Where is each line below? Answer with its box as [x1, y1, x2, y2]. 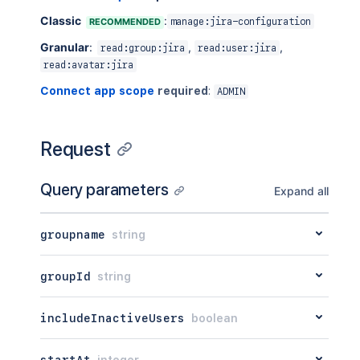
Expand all [273, 184, 329, 198]
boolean [191, 311, 238, 325]
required [154, 84, 208, 97]
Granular [40, 40, 89, 54]
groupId [40, 269, 91, 283]
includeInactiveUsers [40, 311, 185, 325]
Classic [40, 14, 81, 27]
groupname [40, 227, 105, 241]
